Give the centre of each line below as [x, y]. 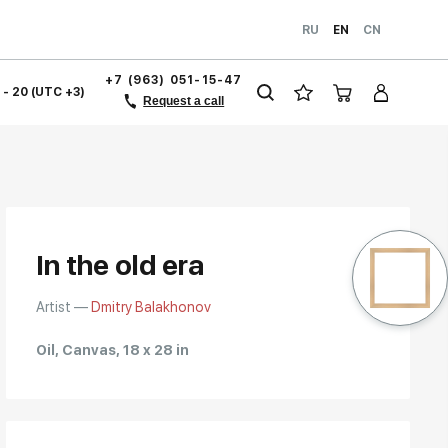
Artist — [63, 307]
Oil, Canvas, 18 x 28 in [112, 350]
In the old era [119, 265]
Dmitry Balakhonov [150, 307]
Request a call [184, 101]
